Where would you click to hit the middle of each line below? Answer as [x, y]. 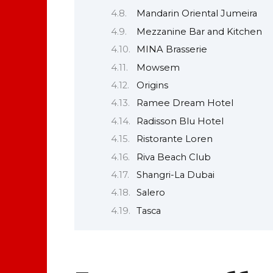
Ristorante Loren [174, 139]
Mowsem [158, 67]
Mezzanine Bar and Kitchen [199, 31]
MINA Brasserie [172, 50]
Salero [151, 193]
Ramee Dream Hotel [185, 103]
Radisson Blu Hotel [180, 121]
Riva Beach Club [173, 157]
